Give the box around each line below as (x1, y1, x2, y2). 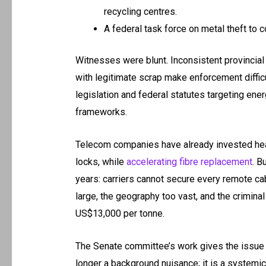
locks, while (75, 156, 126, 167)
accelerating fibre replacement (126, 156, 252, 167)
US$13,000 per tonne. (75, 208, 164, 219)
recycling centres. (103, 6, 177, 18)
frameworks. (75, 106, 127, 118)
